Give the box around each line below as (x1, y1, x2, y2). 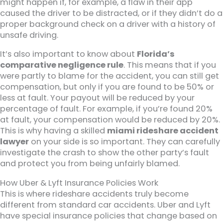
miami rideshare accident (107, 125, 219, 137)
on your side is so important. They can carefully (29, 136, 220, 148)
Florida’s (137, 48, 175, 60)
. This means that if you (123, 59, 216, 71)
